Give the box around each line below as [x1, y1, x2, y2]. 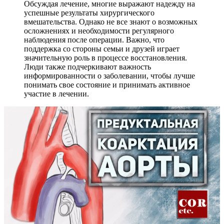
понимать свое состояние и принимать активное [24, 80, 190, 89]
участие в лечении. [24, 89, 89, 98]
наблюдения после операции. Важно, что [24, 35, 164, 44]
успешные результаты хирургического [24, 8, 154, 17]
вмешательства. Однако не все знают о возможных [24, 17, 197, 26]
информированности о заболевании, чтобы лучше [24, 71, 195, 80]
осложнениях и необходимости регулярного [24, 26, 174, 35]
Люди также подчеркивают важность [24, 62, 151, 71]
